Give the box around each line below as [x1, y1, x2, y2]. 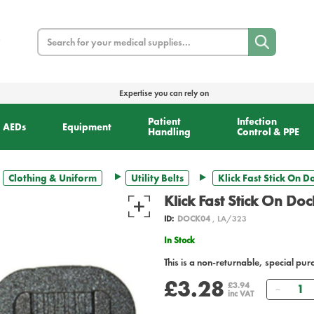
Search [36, 28, 64, 41]
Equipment [62, 120, 111, 133]
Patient [147, 115, 181, 128]
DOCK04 [177, 213, 210, 225]
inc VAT [228, 288, 254, 300]
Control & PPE [237, 125, 300, 139]
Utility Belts [131, 172, 184, 185]
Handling [147, 125, 191, 139]
